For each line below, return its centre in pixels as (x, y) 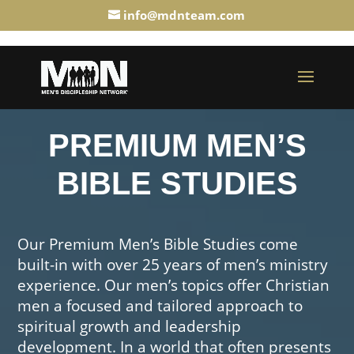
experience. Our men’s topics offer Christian (174, 285)
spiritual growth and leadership (130, 326)
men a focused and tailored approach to (160, 306)
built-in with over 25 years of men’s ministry (173, 265)
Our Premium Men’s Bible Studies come (158, 244)
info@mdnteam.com (185, 15)
